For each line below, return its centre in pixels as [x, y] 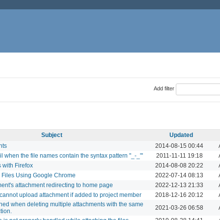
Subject [52, 135]
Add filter [164, 89]
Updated [181, 135]
